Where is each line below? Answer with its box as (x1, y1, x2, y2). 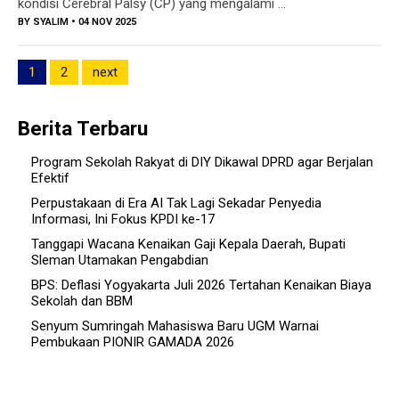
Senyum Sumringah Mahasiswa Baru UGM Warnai (31, 317, 319, 334)
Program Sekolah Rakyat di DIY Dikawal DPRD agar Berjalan (31, 153, 373, 170)
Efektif (31, 169, 69, 186)
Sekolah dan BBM (31, 292, 133, 309)
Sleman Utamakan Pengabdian (31, 251, 208, 268)
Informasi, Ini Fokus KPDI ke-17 (31, 210, 215, 227)
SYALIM (33, 15, 69, 28)
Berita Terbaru (18, 116, 148, 140)
